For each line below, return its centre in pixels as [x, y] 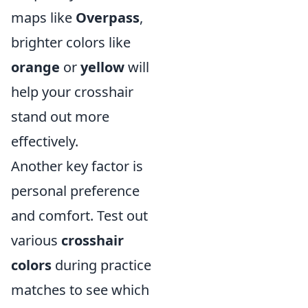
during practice [101, 265]
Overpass [108, 18]
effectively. [45, 141]
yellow [102, 67]
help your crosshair [72, 92]
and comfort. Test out [79, 216]
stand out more [60, 117]
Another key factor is [77, 166]
